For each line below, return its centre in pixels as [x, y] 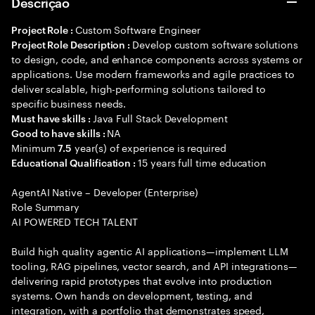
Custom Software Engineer [138, 29]
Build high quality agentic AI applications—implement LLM [150, 250]
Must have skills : [52, 118]
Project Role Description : [72, 44]
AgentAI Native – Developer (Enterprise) [105, 191]
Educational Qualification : [75, 162]
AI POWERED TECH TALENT [75, 221]
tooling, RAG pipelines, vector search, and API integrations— [154, 265]
